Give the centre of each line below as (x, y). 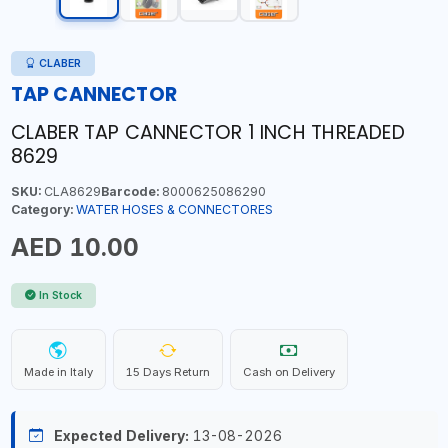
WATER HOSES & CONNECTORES (174, 209)
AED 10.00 (74, 246)
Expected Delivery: (121, 435)
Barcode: (129, 191)
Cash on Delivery (288, 371)
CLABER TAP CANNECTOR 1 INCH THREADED (207, 132)
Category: (41, 209)
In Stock (60, 295)
